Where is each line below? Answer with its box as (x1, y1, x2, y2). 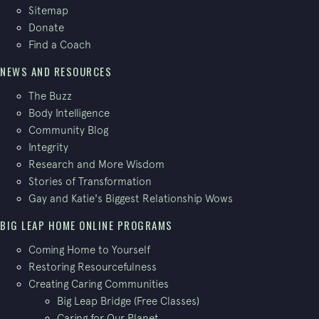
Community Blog (28, 124, 108, 137)
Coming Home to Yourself (28, 244, 150, 256)
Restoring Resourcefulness (28, 261, 157, 273)
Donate (28, 21, 64, 34)
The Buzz (28, 90, 72, 103)
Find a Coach (28, 38, 91, 51)
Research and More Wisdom (28, 158, 164, 171)
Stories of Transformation (28, 175, 152, 188)
